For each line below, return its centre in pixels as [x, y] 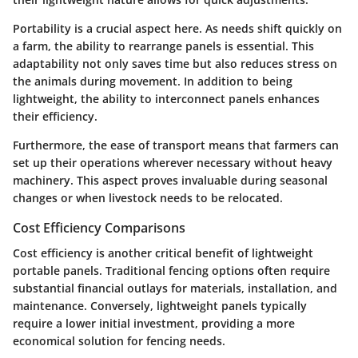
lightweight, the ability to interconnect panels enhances [166, 99]
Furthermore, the [62, 145]
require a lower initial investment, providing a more [154, 324]
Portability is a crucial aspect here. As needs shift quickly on [177, 29]
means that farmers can [272, 145]
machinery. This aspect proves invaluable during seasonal [170, 181]
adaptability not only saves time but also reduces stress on [175, 64]
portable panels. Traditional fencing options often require [171, 271]
